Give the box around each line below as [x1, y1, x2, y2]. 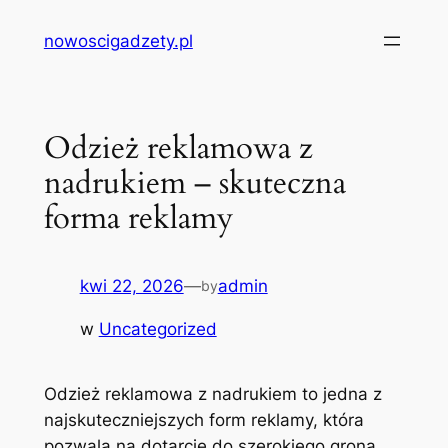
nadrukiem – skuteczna [43, 161, 346, 204]
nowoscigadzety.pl [43, 31, 193, 51]
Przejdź [7, 10, 67, 30]
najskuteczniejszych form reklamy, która [43, 410, 364, 431]
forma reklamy [43, 196, 233, 239]
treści [7, 62, 51, 82]
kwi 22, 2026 [79, 276, 184, 297]
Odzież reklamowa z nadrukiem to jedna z [43, 384, 382, 405]
